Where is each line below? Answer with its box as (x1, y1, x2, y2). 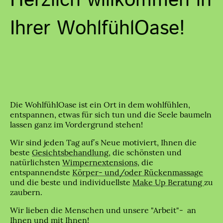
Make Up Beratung (132, 177, 204, 188)
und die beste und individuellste (10, 177, 132, 188)
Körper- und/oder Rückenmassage (72, 167, 203, 178)
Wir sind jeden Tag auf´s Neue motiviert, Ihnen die (10, 137, 197, 148)
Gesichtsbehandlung (32, 147, 109, 158)
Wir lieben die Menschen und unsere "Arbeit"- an (10, 205, 196, 216)
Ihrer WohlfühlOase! (10, 14, 185, 43)
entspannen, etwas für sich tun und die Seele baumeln (10, 110, 212, 120)
